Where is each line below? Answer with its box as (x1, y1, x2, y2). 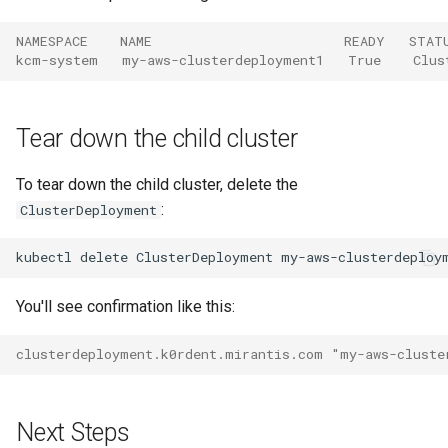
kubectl (16, 248, 72, 267)
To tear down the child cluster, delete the (16, 174, 298, 194)
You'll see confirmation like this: (16, 296, 235, 316)
